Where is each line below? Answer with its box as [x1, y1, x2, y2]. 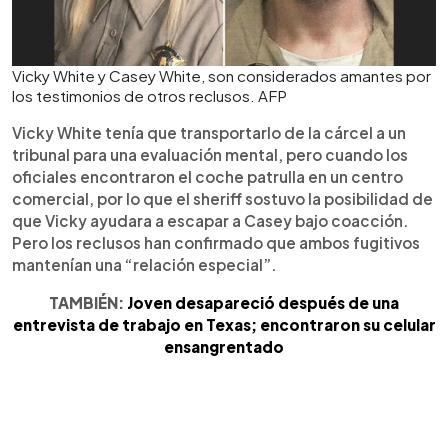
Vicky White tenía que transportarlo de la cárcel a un [12, 123, 406, 142]
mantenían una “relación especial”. [12, 255, 277, 274]
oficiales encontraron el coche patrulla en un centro [12, 167, 403, 186]
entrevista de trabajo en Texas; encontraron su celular [12, 315, 436, 334]
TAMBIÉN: [49, 293, 127, 312]
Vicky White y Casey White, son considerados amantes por [12, 66, 431, 85]
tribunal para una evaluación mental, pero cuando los [12, 145, 408, 164]
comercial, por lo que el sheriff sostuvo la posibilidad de [12, 189, 433, 208]
